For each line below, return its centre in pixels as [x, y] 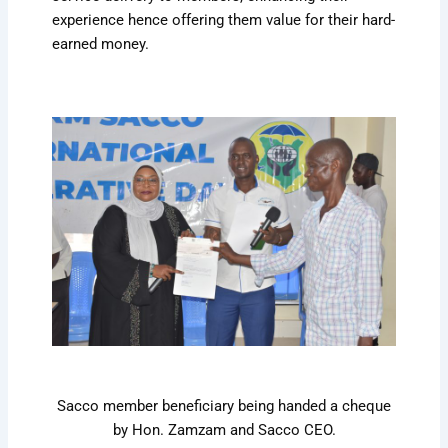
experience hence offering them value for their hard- [224, 20]
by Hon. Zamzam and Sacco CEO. [224, 429]
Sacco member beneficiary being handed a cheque [224, 405]
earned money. [101, 44]
